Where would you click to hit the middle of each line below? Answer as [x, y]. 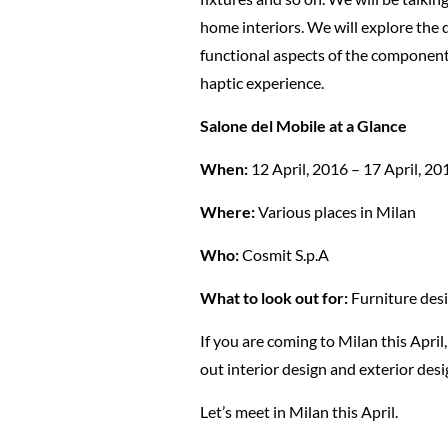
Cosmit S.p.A [285, 254]
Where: [228, 211]
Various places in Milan [336, 211]
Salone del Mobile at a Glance [303, 125]
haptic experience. [261, 82]
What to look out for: [275, 297]
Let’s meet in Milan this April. [298, 411]
